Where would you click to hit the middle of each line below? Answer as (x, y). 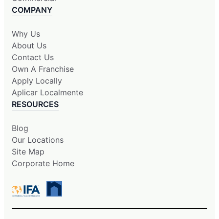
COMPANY (32, 10)
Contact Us (33, 57)
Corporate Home (43, 163)
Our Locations (38, 140)
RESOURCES (35, 104)
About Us (29, 45)
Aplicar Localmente (47, 92)
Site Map (28, 151)
